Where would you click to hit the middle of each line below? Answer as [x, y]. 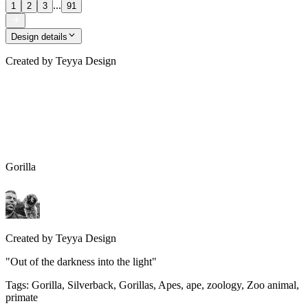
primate [22, 297]
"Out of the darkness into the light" [81, 261]
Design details [39, 36]
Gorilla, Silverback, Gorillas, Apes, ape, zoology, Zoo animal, [165, 285]
